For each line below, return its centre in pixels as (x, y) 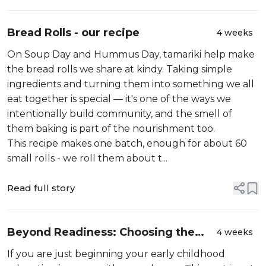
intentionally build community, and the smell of (120, 114)
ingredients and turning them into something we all (131, 84)
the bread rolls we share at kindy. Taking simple (120, 69)
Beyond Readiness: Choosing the (101, 232)
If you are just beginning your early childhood (116, 254)
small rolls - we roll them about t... (87, 158)
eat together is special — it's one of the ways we (119, 99)
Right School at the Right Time (94, 248)
